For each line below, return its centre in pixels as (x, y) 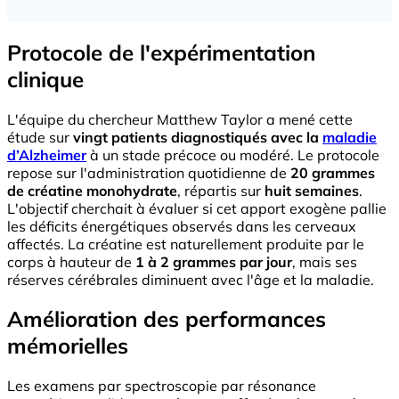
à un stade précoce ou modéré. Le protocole (233, 155)
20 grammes (333, 172)
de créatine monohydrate (92, 190)
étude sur (40, 137)
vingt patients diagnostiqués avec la (198, 137)
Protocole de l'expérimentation (161, 52)
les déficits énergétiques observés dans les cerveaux (182, 226)
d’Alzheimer (47, 155)
